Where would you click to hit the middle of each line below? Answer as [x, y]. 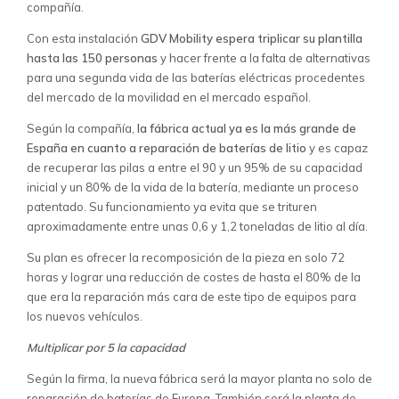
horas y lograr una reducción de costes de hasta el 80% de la [194, 277]
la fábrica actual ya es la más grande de [247, 128]
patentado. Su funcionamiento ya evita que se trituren [172, 207]
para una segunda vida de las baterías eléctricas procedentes [196, 77]
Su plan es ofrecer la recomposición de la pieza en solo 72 [186, 257]
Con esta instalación [84, 38]
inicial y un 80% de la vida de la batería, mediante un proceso [193, 187]
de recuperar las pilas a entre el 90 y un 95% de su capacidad [195, 167]
